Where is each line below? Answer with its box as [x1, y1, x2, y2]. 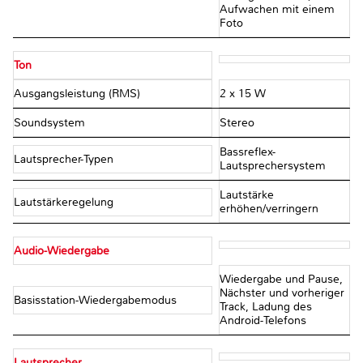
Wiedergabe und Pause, [219, 272, 343, 287]
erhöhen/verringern [219, 202, 318, 216]
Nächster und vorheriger [219, 286, 344, 301]
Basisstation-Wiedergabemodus [14, 293, 180, 307]
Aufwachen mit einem [219, 2, 335, 17]
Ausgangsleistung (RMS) [14, 87, 143, 101]
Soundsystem [14, 116, 88, 130]
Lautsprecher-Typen [14, 152, 117, 166]
